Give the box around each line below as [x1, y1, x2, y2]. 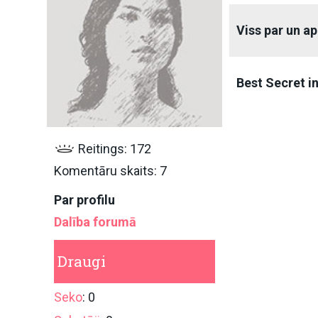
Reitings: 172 [75, 141, 151, 156]
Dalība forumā [54, 214, 136, 229]
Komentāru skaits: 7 [54, 163, 167, 178]
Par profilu [54, 192, 115, 207]
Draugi [57, 251, 106, 271]
